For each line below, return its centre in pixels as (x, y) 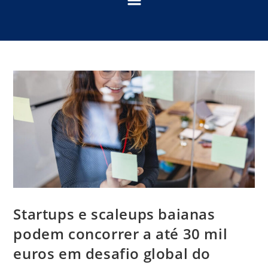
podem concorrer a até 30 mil (121, 233)
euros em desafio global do (112, 253)
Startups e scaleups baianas (114, 214)
